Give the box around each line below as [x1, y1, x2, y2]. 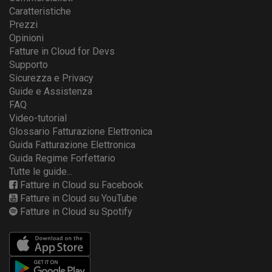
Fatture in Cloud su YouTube [20, 192, 137, 205]
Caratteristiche [9, 5, 71, 18]
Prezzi [9, 19, 38, 31]
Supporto [9, 59, 48, 71]
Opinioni [9, 32, 44, 44]
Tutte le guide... [9, 166, 72, 178]
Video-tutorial [9, 112, 67, 124]
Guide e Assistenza [9, 86, 92, 98]
